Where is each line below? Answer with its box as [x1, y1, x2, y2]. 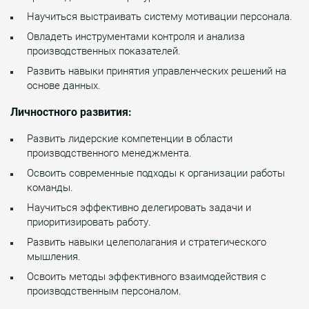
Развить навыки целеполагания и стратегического [27, 235, 266, 248]
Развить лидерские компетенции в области [27, 132, 232, 145]
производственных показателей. [27, 44, 181, 57]
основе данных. [27, 79, 101, 92]
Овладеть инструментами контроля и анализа [27, 30, 245, 43]
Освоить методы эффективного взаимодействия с [27, 270, 266, 283]
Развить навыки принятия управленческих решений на [27, 64, 286, 77]
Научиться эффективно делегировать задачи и [27, 201, 251, 214]
